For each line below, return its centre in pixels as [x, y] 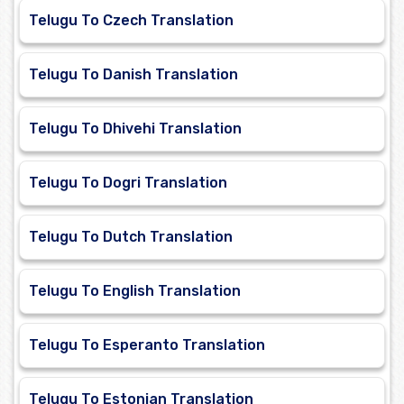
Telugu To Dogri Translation [128, 183]
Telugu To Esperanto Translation [147, 345]
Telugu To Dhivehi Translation [135, 129]
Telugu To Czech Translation [131, 21]
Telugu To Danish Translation [133, 75]
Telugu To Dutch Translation [131, 237]
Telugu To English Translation [135, 291]
